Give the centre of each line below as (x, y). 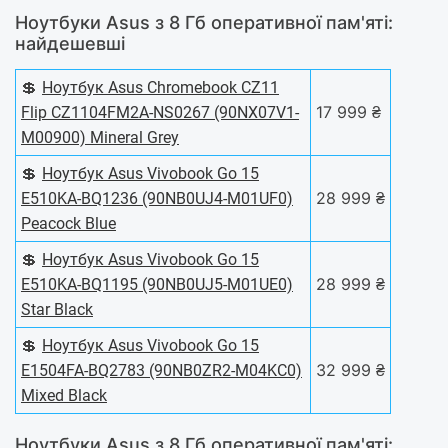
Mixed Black (64, 396)
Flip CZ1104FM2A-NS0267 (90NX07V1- (160, 113)
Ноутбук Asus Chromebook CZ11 (160, 88)
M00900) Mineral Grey (100, 138)
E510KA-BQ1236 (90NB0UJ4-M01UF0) (157, 199)
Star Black (57, 310)
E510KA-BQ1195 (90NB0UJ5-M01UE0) (157, 285)
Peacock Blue (68, 224)
